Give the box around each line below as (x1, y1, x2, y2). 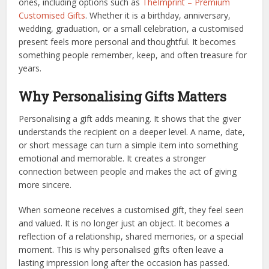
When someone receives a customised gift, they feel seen (19, 204, 244, 216)
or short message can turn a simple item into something (19, 139, 238, 151)
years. (19, 62, 42, 74)
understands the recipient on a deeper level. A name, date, (19, 125, 246, 138)
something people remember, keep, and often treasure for (19, 49, 247, 61)
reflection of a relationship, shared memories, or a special (19, 230, 244, 242)
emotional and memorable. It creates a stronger (19, 152, 207, 164)
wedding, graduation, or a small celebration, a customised (19, 22, 244, 34)
